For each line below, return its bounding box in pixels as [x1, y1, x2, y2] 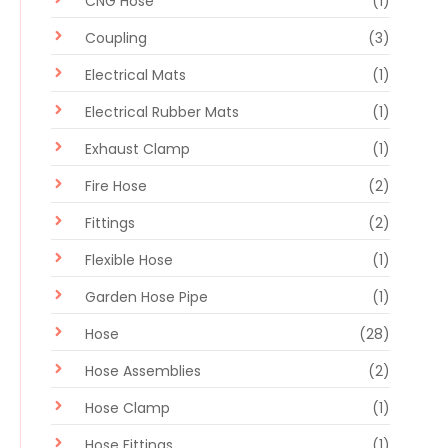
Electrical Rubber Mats [85, 101, 239, 122]
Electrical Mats [85, 64, 186, 85]
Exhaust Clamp [85, 138, 190, 159]
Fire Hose [85, 175, 147, 196]
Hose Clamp [85, 397, 170, 418]
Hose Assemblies [85, 360, 201, 381]
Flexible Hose [85, 249, 173, 270]
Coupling [85, 27, 147, 48]
